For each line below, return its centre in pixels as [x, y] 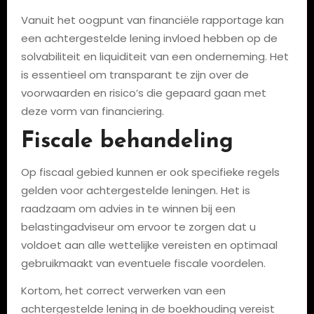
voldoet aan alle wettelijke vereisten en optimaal [149, 245]
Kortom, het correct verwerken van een [123, 291]
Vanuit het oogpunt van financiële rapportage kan [152, 20]
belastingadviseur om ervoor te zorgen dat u [138, 227]
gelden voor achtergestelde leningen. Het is [135, 190]
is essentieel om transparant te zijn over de [135, 75]
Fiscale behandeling [127, 142]
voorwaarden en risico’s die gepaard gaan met [143, 93]
